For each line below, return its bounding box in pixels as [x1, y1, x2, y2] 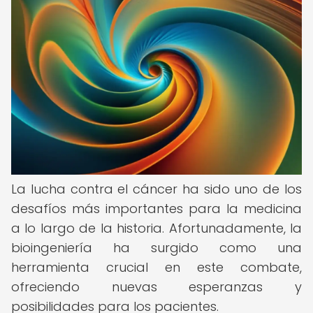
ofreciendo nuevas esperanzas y [11, 278, 302, 296]
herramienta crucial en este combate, [11, 259, 302, 276]
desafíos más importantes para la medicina [11, 200, 302, 217]
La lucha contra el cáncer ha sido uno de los [11, 180, 302, 198]
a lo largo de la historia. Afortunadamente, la [11, 219, 302, 237]
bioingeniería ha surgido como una [11, 239, 302, 256]
